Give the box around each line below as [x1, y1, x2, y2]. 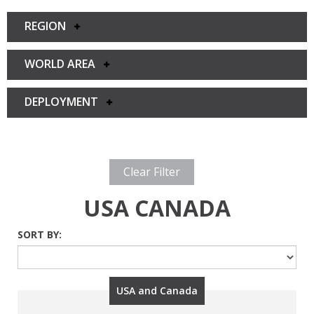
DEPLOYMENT [25, 94, 107, 110]
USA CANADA [83, 193, 231, 224]
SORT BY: [18, 228, 62, 242]
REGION [25, 18, 74, 34]
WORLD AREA [25, 56, 104, 72]
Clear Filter [123, 164, 180, 180]
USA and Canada [116, 284, 198, 298]
